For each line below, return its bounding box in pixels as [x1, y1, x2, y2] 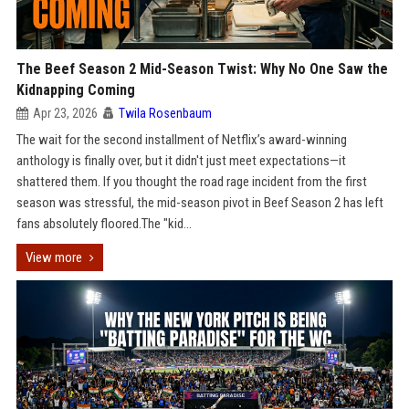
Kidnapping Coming [16, 81, 135, 99]
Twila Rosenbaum [118, 106, 212, 121]
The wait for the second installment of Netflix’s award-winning [16, 131, 347, 148]
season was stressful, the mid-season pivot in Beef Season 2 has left [16, 194, 383, 211]
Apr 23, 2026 [32, 106, 98, 121]
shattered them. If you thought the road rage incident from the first [16, 173, 367, 190]
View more [25, 249, 82, 266]
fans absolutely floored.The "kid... [16, 215, 192, 232]
